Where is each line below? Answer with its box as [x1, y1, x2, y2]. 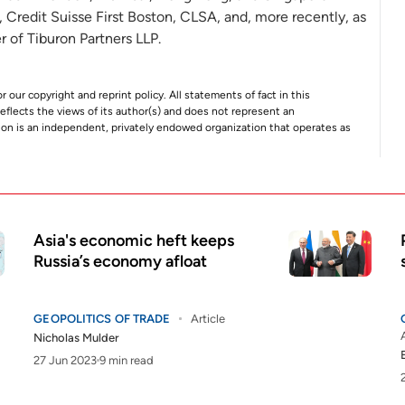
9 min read [99, 353, 155, 367]
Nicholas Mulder [33, 331, 120, 344]
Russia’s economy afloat [33, 251, 208, 271]
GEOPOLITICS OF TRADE [33, 312, 171, 325]
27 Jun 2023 [33, 353, 98, 367]
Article [191, 312, 226, 325]
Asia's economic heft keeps [33, 231, 235, 250]
